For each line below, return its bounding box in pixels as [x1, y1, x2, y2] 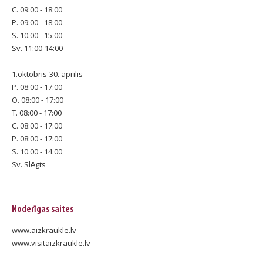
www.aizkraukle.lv [12, 225, 76, 236]
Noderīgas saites [12, 203, 73, 215]
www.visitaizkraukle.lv [12, 238, 90, 249]
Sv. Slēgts [12, 159, 46, 170]
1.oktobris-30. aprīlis [12, 69, 83, 80]
